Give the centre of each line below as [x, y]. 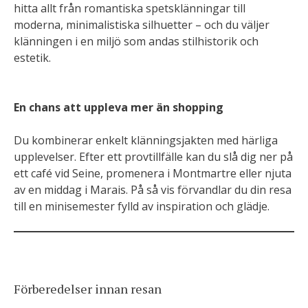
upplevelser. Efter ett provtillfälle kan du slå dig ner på [153, 157]
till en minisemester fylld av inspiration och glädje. [142, 206]
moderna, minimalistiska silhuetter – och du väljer [142, 25]
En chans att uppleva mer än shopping [119, 107]
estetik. [32, 58]
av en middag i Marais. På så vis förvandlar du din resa [153, 190]
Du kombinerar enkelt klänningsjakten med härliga [146, 140]
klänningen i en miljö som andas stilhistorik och [136, 41]
